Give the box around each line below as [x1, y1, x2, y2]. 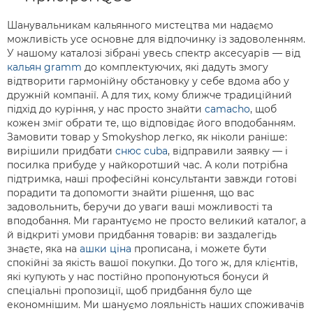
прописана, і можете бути [131, 242, 267, 255]
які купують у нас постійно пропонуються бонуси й [7, 270, 269, 283]
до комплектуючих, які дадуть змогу [82, 61, 268, 73]
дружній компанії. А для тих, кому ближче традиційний [7, 89, 292, 101]
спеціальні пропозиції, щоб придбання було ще [7, 284, 252, 297]
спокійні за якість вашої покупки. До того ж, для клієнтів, [7, 256, 298, 269]
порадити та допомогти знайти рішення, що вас [7, 187, 254, 199]
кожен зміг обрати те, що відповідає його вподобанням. [7, 117, 296, 129]
